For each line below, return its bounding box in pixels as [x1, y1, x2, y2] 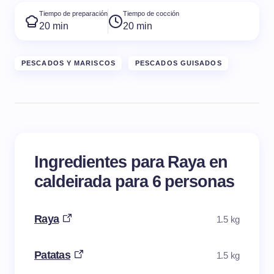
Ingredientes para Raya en [34, 152, 228, 172]
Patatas [34, 249, 70, 262]
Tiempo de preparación [39, 10, 108, 18]
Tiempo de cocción [123, 10, 179, 18]
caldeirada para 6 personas [34, 172, 234, 191]
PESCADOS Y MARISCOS [21, 59, 116, 67]
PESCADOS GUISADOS [135, 59, 222, 67]
